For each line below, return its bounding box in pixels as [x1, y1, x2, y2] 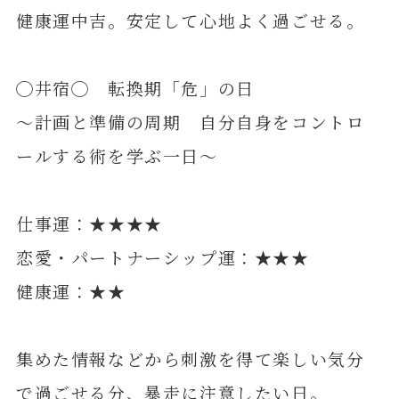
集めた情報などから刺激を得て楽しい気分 [15, 346, 365, 371]
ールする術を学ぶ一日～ [15, 143, 218, 167]
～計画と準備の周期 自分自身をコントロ [15, 110, 365, 134]
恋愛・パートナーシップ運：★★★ [15, 245, 310, 270]
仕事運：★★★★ [15, 211, 163, 236]
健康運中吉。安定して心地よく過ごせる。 [15, 7, 365, 32]
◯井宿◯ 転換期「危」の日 [15, 76, 255, 100]
